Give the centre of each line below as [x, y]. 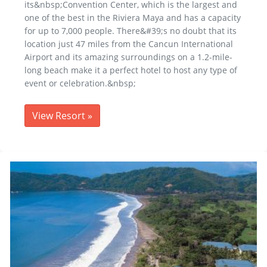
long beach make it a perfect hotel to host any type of [131, 70]
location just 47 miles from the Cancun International [129, 44]
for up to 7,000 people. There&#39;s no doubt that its [131, 31]
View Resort [60, 116]
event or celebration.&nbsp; [80, 83]
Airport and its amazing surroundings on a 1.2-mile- [128, 57]
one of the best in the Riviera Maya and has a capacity [133, 18]
